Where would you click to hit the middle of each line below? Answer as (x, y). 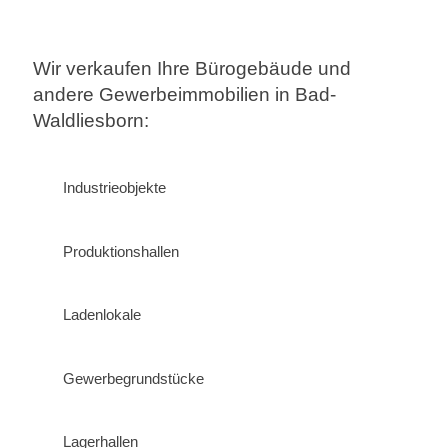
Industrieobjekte (114, 188)
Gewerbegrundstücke (133, 378)
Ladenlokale (101, 315)
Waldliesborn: (90, 120)
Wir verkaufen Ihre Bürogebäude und (191, 68)
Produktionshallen (120, 251)
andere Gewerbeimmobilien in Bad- (184, 94)
